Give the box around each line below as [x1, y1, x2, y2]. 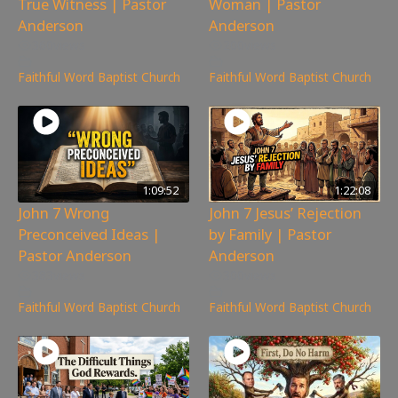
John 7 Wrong [18, 202, 109, 223]
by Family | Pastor [209, 223, 332, 244]
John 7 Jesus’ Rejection [209, 202, 362, 223]
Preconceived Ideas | [18, 223, 160, 244]
